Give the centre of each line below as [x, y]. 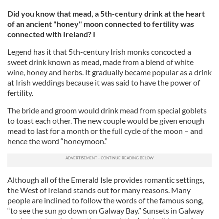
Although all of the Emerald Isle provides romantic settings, [106, 180]
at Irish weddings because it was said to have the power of [104, 82]
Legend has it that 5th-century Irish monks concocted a [99, 52]
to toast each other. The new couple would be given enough [106, 120]
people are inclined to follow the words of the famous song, [105, 200]
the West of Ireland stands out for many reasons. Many [99, 190]
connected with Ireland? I [51, 34]
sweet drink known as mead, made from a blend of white [100, 62]
